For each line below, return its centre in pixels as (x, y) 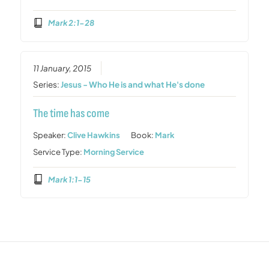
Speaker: (50, 135)
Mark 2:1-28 (71, 23)
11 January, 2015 (62, 68)
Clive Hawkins (94, 135)
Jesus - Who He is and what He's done (133, 84)
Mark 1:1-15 (69, 179)
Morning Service (114, 152)
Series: (47, 84)
